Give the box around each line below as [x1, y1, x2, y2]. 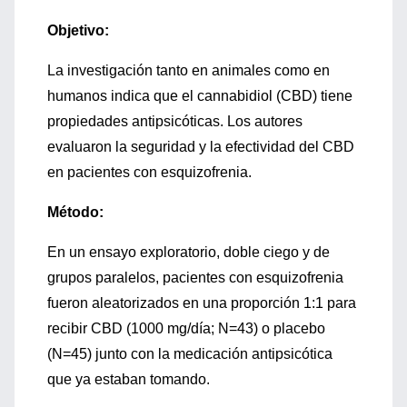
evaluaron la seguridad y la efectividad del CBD [47, 139, 354, 154]
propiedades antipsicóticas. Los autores [47, 114, 303, 129]
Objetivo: [47, 23, 109, 38]
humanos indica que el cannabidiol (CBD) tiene [47, 88, 352, 104]
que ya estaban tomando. [47, 372, 210, 387]
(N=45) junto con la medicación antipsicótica [47, 346, 333, 362]
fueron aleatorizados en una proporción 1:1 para [47, 295, 356, 311]
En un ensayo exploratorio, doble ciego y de [47, 244, 330, 260]
